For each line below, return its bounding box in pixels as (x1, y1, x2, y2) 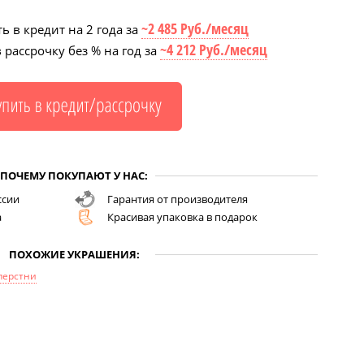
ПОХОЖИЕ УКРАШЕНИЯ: (8, 247, 140, 262)
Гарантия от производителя (106, 192, 248, 206)
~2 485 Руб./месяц (141, 19, 249, 38)
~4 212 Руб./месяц (159, 40, 267, 59)
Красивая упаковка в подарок (106, 210, 258, 224)
